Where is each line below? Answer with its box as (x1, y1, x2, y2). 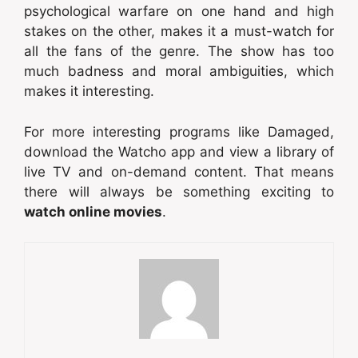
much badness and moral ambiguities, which (24, 63, 334, 80)
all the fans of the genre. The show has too (24, 43, 334, 60)
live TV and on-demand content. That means (24, 163, 334, 180)
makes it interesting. (24, 83, 154, 100)
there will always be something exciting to (24, 183, 334, 200)
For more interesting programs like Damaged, (24, 123, 334, 140)
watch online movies (24, 203, 162, 220)
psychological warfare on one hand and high (24, 3, 334, 20)
